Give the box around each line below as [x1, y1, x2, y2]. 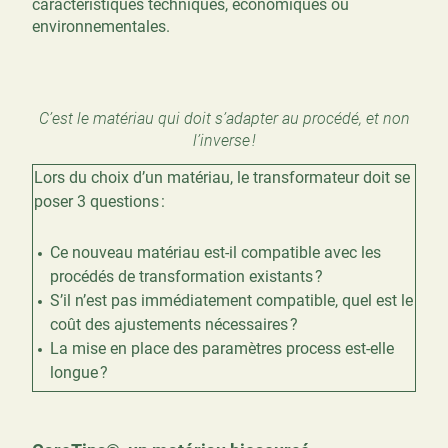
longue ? [50, 363, 108, 383]
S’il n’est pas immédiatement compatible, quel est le [50, 291, 413, 311]
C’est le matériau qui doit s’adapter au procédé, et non [38, 108, 410, 128]
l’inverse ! [192, 130, 256, 150]
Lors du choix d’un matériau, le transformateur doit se [34, 167, 410, 187]
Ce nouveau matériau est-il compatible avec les [50, 243, 381, 263]
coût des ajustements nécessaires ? [50, 315, 298, 335]
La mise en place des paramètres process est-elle [50, 339, 394, 359]
